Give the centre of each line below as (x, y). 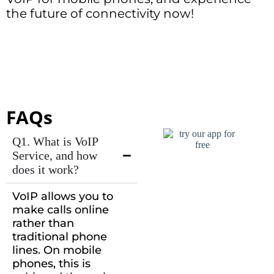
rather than (43, 224)
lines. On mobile (57, 250)
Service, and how (55, 156)
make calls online (61, 210)
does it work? (46, 170)
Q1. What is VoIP (55, 142)
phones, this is (51, 264)
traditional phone (60, 237)
